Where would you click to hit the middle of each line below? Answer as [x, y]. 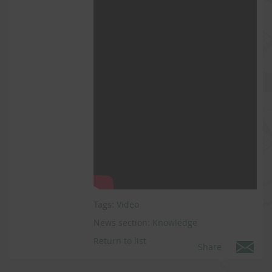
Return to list [120, 241]
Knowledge [175, 223]
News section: [123, 223]
